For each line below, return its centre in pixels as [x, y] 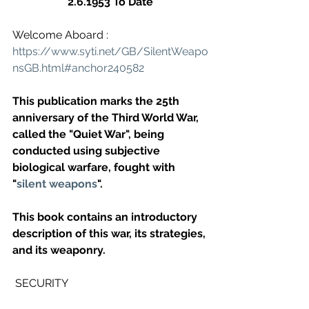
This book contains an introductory [106, 217]
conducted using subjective [88, 151]
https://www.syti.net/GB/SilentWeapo [110, 52]
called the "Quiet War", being [90, 134]
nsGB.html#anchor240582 [78, 68]
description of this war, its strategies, [110, 234]
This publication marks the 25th [97, 101]
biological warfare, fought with [95, 168]
